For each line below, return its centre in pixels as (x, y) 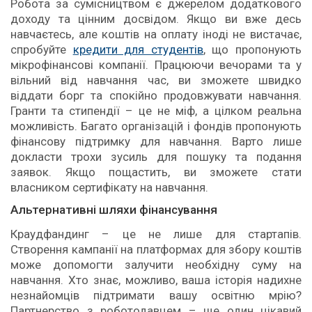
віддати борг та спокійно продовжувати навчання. (156, 96)
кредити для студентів (138, 50)
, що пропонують (252, 50)
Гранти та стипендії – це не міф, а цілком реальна (156, 111)
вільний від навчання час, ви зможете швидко (156, 80)
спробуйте (42, 50)
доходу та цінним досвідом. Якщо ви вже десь (156, 19)
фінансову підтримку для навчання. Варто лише (156, 142)
